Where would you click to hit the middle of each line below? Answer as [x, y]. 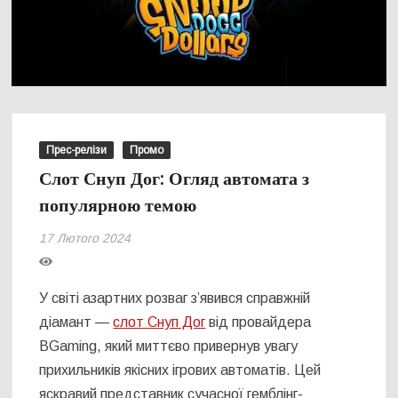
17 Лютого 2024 [85, 238]
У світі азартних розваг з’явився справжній [175, 298]
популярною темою [118, 205]
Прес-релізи [77, 150]
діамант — [76, 322]
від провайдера [259, 322]
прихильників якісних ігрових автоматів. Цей [180, 370]
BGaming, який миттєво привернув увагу [169, 346]
